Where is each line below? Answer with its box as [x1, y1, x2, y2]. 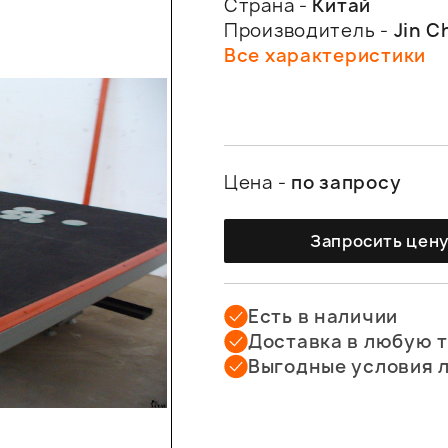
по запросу [291, 170, 402, 195]
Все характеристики [224, 43, 426, 68]
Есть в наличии [248, 304, 399, 329]
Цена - [224, 170, 292, 195]
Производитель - [224, 18, 394, 43]
